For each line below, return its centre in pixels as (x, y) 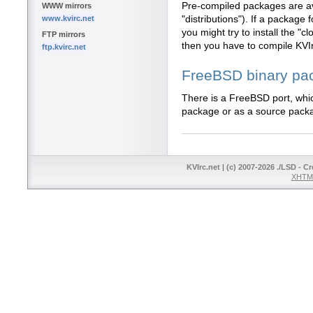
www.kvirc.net (68, 19)
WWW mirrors (67, 6)
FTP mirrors (64, 35)
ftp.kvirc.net (64, 47)
